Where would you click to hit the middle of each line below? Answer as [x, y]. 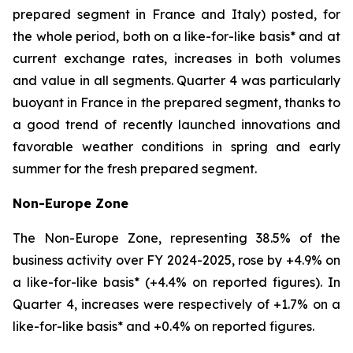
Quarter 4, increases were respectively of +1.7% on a [176, 304]
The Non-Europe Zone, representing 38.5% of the [176, 238]
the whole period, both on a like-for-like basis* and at [176, 36]
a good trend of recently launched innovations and [176, 124]
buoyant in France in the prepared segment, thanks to [176, 102]
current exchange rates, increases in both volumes [176, 58]
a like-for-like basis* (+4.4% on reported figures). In [176, 282]
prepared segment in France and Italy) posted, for [176, 14]
